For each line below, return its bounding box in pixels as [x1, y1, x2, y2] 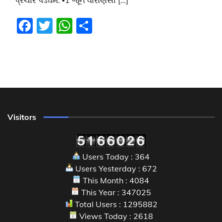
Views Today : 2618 [77, 211, 153, 221]
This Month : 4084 [81, 175, 149, 185]
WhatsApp [72, 15, 153, 36]
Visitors [7, 111, 36, 122]
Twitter [53, 15, 104, 36]
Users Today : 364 [80, 151, 150, 162]
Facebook [33, 15, 103, 36]
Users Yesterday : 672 [73, 163, 157, 173]
